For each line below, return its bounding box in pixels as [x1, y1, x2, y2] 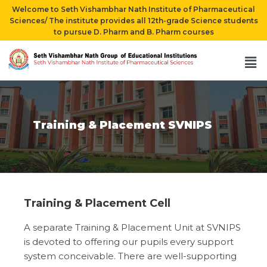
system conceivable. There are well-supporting [24, 250, 237, 262]
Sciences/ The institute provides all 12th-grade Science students [9, 15, 258, 25]
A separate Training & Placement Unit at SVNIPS [24, 222, 241, 234]
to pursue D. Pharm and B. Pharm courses [53, 27, 214, 36]
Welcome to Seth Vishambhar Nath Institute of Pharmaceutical [12, 4, 255, 14]
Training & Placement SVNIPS [33, 118, 212, 132]
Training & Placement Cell [24, 196, 170, 210]
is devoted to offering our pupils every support [24, 236, 234, 248]
